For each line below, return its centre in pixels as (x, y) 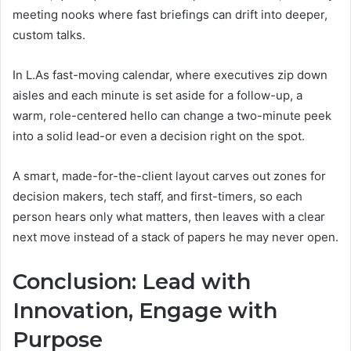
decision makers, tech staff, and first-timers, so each (157, 196)
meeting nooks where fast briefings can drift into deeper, (170, 14)
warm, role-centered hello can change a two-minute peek (172, 115)
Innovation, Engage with (145, 310)
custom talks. (49, 34)
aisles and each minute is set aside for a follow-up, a (157, 95)
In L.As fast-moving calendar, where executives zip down (170, 74)
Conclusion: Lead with (132, 281)
